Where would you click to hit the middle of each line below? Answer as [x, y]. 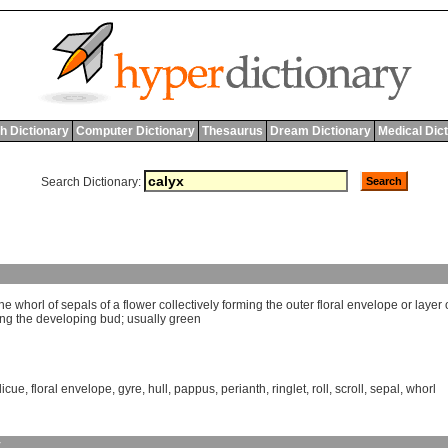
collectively [189, 305]
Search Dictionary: [90, 182]
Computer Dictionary [135, 131]
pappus [194, 389]
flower [139, 305]
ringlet [289, 389]
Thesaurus [232, 131]
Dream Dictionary [320, 131]
